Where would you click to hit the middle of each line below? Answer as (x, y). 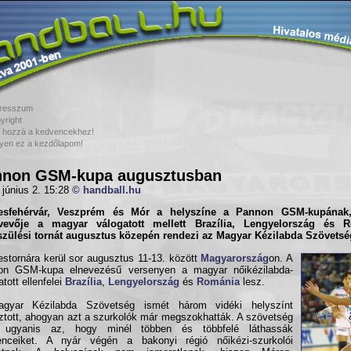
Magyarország (235, 258)
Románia (218, 282)
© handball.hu (107, 190)
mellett (170, 224)
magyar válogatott (98, 224)
